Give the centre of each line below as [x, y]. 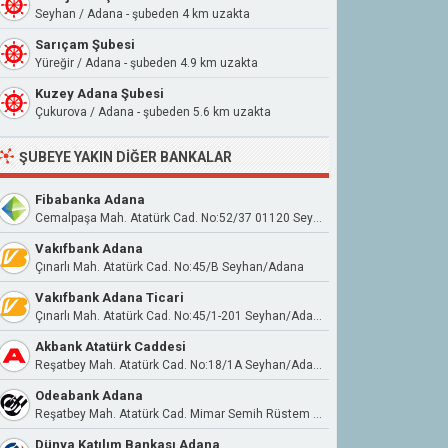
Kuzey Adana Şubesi [99, 93]
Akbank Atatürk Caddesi [110, 346]
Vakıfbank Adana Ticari [109, 297]
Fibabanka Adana [90, 199]
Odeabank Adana [89, 395]
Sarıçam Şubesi [85, 44]
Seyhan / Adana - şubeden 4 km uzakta [142, 14]
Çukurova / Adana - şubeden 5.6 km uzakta [153, 112]
